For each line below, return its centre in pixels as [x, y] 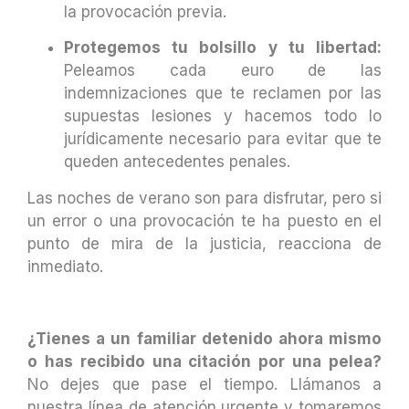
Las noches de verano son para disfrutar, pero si [204, 198]
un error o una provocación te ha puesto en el [204, 220]
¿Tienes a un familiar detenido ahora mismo [204, 338]
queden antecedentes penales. [177, 162]
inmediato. [65, 266]
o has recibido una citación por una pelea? [204, 361]
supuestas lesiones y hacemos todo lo [223, 116]
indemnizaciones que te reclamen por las [223, 94]
